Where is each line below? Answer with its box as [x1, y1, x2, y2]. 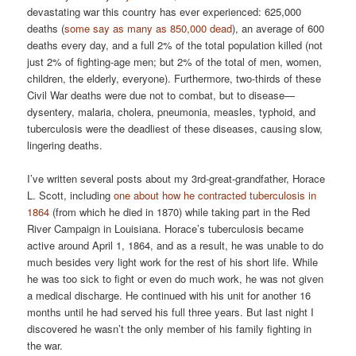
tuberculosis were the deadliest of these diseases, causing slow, [27, 121, 323, 137]
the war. [27, 338, 64, 354]
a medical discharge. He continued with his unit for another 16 [27, 288, 311, 304]
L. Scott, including [27, 188, 114, 203]
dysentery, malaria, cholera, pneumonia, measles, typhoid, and [27, 104, 316, 120]
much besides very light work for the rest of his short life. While [27, 254, 319, 270]
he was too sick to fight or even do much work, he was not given [27, 271, 324, 287]
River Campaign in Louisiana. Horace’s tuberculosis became [27, 221, 304, 237]
